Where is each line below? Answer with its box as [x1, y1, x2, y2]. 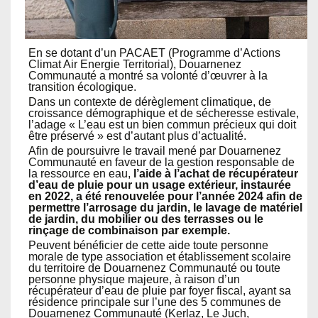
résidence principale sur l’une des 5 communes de [28, 296, 281, 309]
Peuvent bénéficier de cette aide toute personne [28, 239, 268, 252]
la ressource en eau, [28, 168, 133, 180]
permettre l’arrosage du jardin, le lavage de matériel [28, 202, 302, 214]
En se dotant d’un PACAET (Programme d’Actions [28, 47, 280, 60]
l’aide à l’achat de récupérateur [133, 168, 298, 180]
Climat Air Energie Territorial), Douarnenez [28, 58, 241, 71]
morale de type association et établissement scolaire [28, 251, 291, 263]
